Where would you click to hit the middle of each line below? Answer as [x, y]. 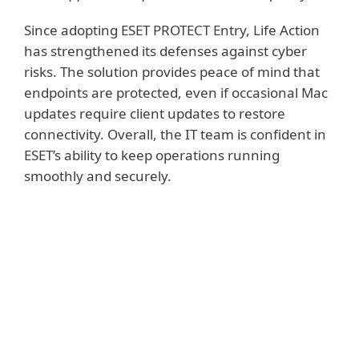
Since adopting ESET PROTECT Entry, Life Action [172, 30]
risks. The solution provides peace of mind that [172, 71]
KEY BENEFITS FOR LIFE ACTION [176, 325]
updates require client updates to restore [155, 113]
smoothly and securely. [98, 175]
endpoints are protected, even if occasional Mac [176, 92]
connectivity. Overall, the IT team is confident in [175, 134]
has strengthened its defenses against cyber [165, 50]
